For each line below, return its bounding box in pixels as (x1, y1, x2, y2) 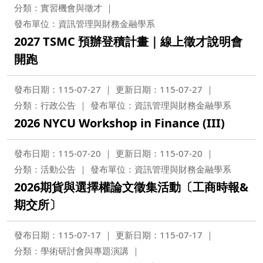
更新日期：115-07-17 (116, 229, 203, 241)
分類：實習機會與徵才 (14, 2, 102, 14)
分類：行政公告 (14, 99, 76, 111)
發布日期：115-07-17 (14, 229, 101, 241)
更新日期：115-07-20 (116, 147, 203, 159)
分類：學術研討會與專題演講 (14, 245, 129, 257)
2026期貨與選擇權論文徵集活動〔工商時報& (14, 179, 248, 195)
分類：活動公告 (14, 163, 76, 175)
